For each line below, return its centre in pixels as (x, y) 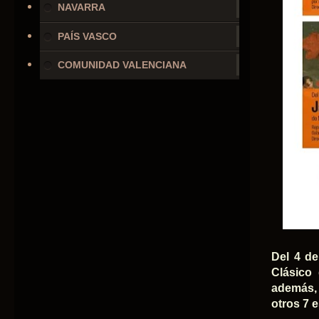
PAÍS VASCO (88, 36)
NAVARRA (82, 7)
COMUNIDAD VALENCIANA (122, 65)
